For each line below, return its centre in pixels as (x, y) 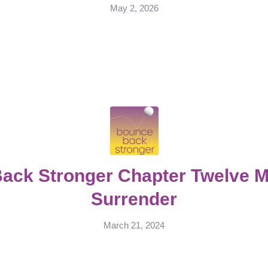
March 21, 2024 (134, 225)
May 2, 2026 (134, 8)
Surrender (134, 199)
